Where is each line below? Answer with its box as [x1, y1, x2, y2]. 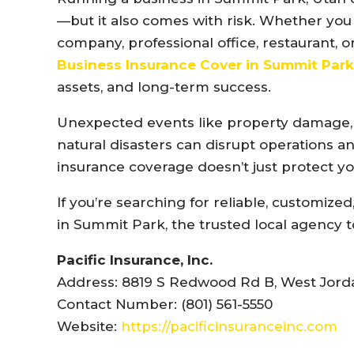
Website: [57, 318, 121, 334]
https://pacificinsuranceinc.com [121, 318, 337, 334]
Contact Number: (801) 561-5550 [57, 296, 273, 312]
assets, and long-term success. [57, 78, 271, 95]
